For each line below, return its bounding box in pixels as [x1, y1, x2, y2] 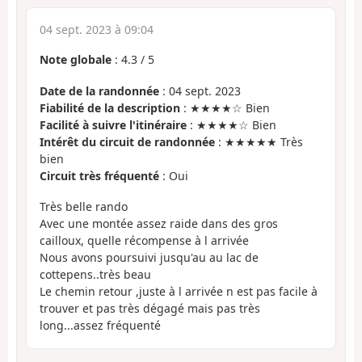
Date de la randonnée [40, 82, 159, 99]
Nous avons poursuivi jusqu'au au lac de [40, 250, 259, 266]
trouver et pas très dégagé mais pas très [40, 301, 260, 317]
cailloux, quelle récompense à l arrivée [40, 233, 249, 249]
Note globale [40, 52, 112, 68]
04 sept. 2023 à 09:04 [40, 22, 154, 38]
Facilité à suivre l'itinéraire [40, 116, 187, 133]
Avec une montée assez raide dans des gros [40, 216, 278, 232]
